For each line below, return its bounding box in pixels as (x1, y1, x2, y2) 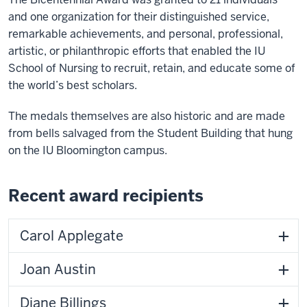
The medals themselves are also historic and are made (8, 109, 285, 123)
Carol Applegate (20, 227, 123, 245)
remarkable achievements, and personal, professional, (8, 27, 283, 41)
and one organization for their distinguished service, (8, 10, 269, 24)
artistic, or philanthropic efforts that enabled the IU (8, 44, 265, 58)
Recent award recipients (8, 185, 204, 206)
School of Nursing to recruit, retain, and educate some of (8, 61, 295, 75)
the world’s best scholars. (8, 78, 137, 93)
